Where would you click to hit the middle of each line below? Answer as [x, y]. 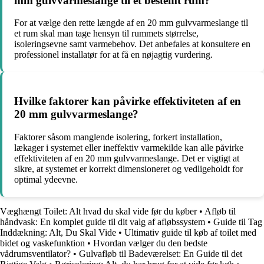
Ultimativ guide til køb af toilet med [190, 232]
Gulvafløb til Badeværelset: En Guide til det [161, 253]
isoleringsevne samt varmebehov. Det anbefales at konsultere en [132, 44]
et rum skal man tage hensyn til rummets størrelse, [106, 34]
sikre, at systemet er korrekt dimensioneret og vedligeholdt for [128, 169]
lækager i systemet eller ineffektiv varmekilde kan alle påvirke [129, 147]
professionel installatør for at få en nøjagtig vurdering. [113, 55]
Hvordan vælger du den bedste [150, 243]
